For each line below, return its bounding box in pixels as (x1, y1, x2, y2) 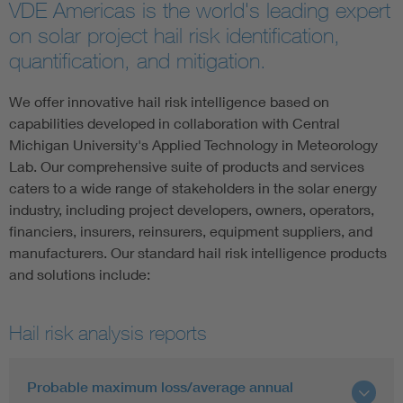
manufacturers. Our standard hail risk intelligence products (9, 244, 387, 261)
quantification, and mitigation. (9, 48, 266, 73)
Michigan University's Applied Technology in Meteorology (9, 136, 378, 153)
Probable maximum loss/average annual (27, 378, 293, 396)
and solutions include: (9, 265, 150, 282)
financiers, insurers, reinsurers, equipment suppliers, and (9, 222, 372, 239)
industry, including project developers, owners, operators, (9, 201, 374, 218)
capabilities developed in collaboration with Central (9, 114, 340, 131)
